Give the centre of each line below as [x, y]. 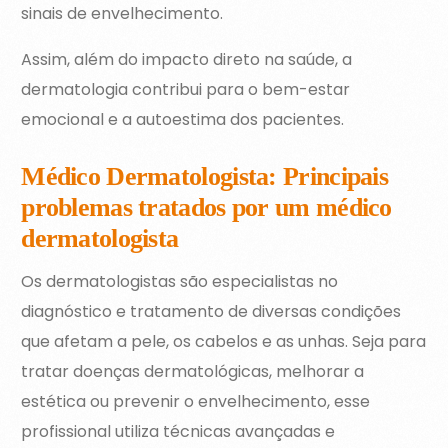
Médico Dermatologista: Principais [205, 177]
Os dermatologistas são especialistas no [180, 282]
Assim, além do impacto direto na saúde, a [187, 60]
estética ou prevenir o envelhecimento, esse [196, 402]
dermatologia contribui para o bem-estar [186, 90]
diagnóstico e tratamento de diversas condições [211, 312]
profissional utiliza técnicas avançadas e [178, 432]
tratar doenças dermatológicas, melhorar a [193, 372]
